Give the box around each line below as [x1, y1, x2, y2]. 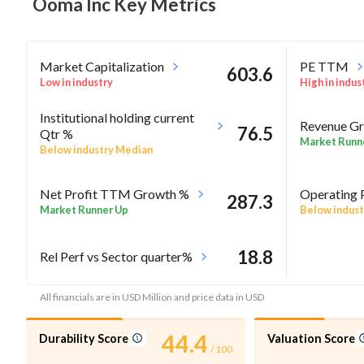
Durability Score [39, 331, 128, 345]
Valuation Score [267, 331, 356, 345]
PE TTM [299, 58, 349, 74]
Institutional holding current [40, 110, 194, 126]
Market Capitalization [40, 58, 164, 74]
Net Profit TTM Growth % [40, 186, 189, 202]
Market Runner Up [40, 203, 128, 217]
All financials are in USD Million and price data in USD [40, 291, 264, 304]
